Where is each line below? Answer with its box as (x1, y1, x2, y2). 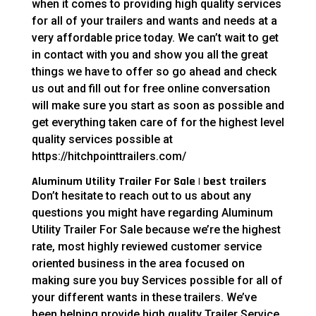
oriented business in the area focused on (31, 256, 245, 270)
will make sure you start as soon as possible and (31, 98, 284, 112)
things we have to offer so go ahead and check (31, 64, 276, 78)
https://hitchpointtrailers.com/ (31, 149, 186, 163)
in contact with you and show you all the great (31, 47, 268, 61)
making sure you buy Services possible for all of (31, 273, 283, 287)
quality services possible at (31, 132, 173, 146)
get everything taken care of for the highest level (31, 115, 284, 129)
